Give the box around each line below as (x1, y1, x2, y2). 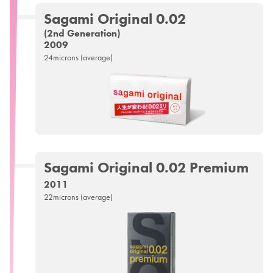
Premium (189, 158, 249, 177)
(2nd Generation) (43, 27, 120, 40)
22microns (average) (43, 191, 113, 203)
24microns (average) (43, 52, 113, 63)
